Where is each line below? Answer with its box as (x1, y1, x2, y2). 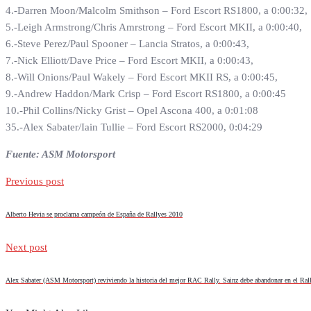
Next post (6, 242, 47, 253)
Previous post (6, 176, 64, 187)
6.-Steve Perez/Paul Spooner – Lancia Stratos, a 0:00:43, (6, 38, 249, 50)
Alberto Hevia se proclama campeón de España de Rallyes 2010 (6, 210, 183, 218)
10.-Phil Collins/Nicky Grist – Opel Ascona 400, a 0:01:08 (6, 105, 258, 117)
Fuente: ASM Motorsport (6, 149, 115, 160)
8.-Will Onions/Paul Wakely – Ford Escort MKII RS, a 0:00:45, (6, 72, 278, 83)
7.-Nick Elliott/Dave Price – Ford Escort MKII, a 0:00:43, (6, 55, 253, 67)
